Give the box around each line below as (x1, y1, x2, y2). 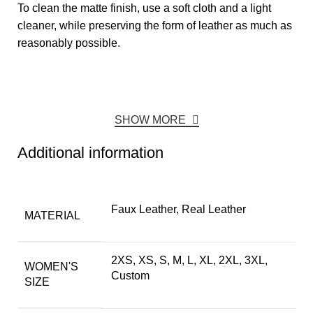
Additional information (17, 144, 163, 162)
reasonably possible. (17, 37, 120, 50)
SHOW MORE (114, 114, 189, 126)
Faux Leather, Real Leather (111, 203, 246, 216)
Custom (111, 270, 150, 282)
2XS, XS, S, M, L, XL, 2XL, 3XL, (111, 254, 268, 267)
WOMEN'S (24, 261, 78, 273)
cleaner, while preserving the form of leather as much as (17, 20, 292, 32)
